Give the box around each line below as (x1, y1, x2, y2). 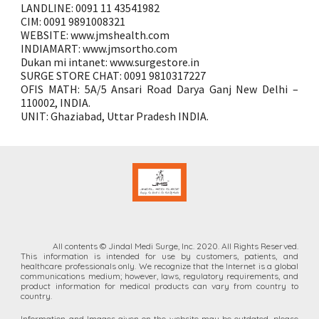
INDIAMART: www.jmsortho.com (21, 41, 178, 56)
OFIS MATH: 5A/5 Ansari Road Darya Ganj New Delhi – (21, 82, 298, 96)
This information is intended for (21, 251, 156, 262)
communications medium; (21, 271, 122, 282)
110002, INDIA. (21, 95, 91, 110)
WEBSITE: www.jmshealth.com (21, 28, 170, 42)
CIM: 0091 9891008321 (21, 14, 126, 28)
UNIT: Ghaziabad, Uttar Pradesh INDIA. (21, 109, 209, 123)
